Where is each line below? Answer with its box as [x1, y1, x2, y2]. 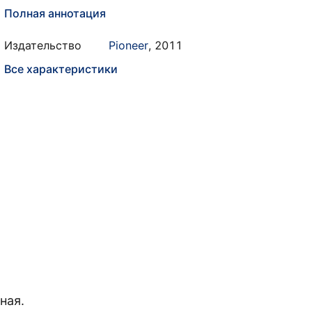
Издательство [4, 38, 81, 52]
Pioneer [109, 38, 148, 52]
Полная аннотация [4, 6, 106, 20]
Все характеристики [4, 62, 118, 76]
